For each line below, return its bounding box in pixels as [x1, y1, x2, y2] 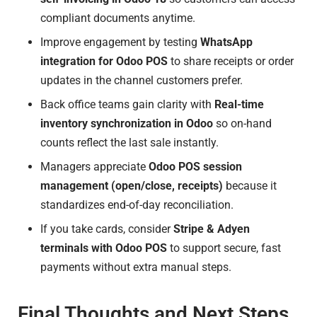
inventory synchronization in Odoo [40, 116, 213, 130]
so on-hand [213, 116, 272, 130]
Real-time [214, 97, 264, 111]
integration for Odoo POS [40, 54, 168, 68]
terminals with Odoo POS [40, 241, 167, 255]
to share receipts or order [168, 54, 294, 68]
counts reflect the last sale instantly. [40, 135, 219, 149]
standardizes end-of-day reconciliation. [40, 197, 234, 212]
